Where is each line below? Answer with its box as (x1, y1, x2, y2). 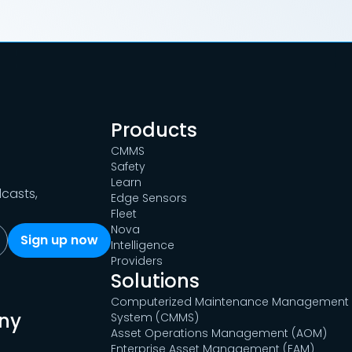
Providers (110, 253, 163, 269)
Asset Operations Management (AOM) (110, 325, 327, 342)
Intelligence (110, 237, 174, 254)
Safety (110, 159, 145, 175)
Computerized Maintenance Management (110, 294, 349, 310)
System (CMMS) (110, 310, 199, 326)
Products (110, 117, 197, 144)
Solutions (110, 268, 200, 295)
